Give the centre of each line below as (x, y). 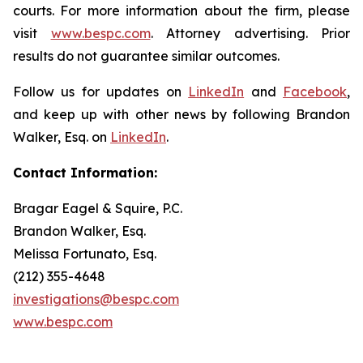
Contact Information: (85, 173)
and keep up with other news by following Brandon (181, 114)
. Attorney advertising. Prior (250, 33)
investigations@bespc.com (96, 299)
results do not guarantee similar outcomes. (146, 56)
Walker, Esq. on (62, 137)
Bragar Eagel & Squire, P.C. (98, 208)
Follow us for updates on (101, 92)
